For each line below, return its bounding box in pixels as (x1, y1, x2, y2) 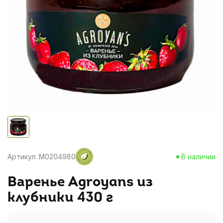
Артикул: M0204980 (7, 152, 76, 161)
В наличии (181, 152, 216, 161)
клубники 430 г (7, 191, 113, 205)
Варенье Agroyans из (7, 176, 153, 190)
